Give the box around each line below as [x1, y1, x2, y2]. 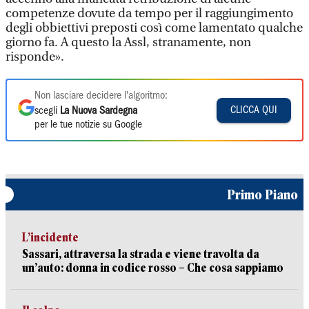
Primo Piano [227, 187, 298, 202]
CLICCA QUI [230, 105, 277, 115]
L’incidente [22, 231, 79, 244]
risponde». [6, 50, 64, 64]
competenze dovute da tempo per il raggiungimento [6, 6, 293, 21]
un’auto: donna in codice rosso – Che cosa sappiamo [22, 261, 283, 275]
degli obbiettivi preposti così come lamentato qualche [6, 21, 303, 35]
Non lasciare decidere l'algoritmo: [34, 91, 168, 101]
